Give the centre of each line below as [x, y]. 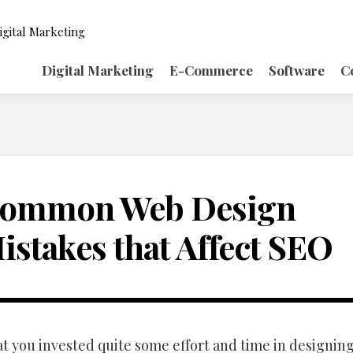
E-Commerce [211, 70]
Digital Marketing [98, 70]
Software [297, 70]
